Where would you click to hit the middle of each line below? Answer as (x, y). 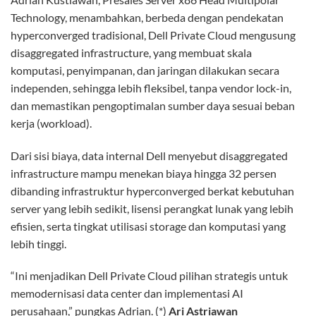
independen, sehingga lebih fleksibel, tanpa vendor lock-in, (151, 87)
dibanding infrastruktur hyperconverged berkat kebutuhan (152, 190)
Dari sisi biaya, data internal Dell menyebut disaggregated (149, 155)
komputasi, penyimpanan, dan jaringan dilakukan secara (145, 70)
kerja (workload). (51, 123)
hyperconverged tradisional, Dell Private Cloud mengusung (153, 35)
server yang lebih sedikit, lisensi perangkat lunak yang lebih (152, 208)
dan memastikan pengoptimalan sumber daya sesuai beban (153, 105)
